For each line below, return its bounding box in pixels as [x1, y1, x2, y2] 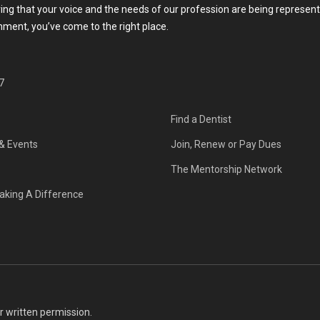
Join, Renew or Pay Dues [171, 138, 281, 150]
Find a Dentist [171, 113, 231, 125]
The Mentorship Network [171, 163, 282, 175]
